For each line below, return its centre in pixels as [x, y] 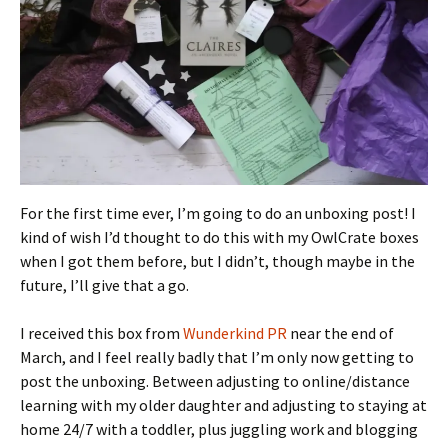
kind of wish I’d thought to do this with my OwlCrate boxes [219, 236]
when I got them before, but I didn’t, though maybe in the [217, 260]
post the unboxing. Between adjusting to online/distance [215, 380]
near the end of [340, 332]
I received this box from [101, 332]
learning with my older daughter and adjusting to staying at [223, 404]
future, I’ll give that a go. [104, 284]
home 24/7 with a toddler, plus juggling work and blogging [219, 428]
